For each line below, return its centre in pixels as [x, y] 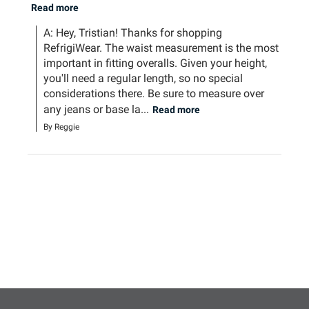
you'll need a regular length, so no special [143, 79]
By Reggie [62, 127]
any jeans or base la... [97, 110]
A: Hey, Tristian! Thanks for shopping [133, 33]
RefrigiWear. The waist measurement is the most [161, 48]
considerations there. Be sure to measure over [154, 94]
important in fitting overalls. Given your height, [156, 63]
